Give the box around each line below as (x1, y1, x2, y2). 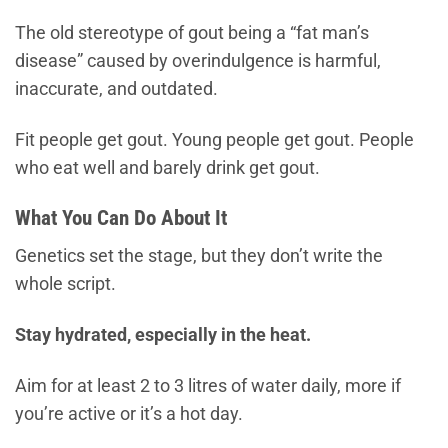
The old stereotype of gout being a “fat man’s (15, 22, 369, 43)
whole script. (15, 273, 116, 294)
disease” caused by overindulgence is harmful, (15, 50, 381, 71)
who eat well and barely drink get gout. (15, 157, 320, 178)
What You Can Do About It (15, 205, 227, 231)
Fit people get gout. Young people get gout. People (15, 129, 414, 150)
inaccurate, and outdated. (15, 78, 218, 99)
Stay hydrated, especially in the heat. (15, 324, 311, 345)
